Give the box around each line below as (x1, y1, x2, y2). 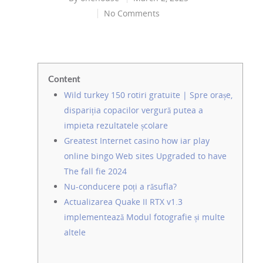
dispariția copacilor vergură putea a (64, 104, 203, 116)
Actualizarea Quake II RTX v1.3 (64, 196, 183, 207)
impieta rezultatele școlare (64, 120, 168, 131)
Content (48, 75, 80, 84)
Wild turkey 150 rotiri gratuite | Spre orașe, (64, 89, 232, 100)
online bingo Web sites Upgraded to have (64, 150, 227, 161)
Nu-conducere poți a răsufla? (64, 181, 177, 192)
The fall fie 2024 (64, 166, 127, 177)
